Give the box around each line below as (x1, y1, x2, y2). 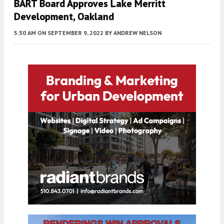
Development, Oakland (14, 10, 114, 23)
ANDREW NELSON (113, 29, 161, 37)
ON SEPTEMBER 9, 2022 (37, 29, 103, 37)
